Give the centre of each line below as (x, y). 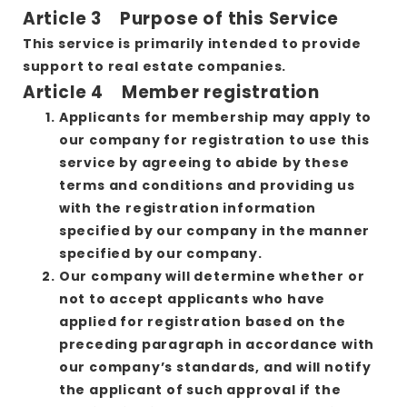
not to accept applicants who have (192, 298)
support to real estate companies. (154, 66)
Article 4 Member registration (171, 92)
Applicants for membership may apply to (215, 117)
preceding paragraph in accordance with (217, 344)
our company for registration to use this (214, 139)
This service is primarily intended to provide (192, 43)
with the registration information (188, 208)
